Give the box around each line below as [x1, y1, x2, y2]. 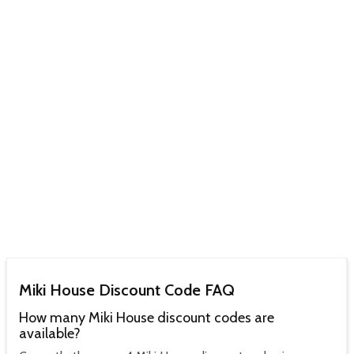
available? [19, 325, 81, 343]
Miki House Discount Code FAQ [19, 281, 235, 300]
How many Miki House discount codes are [19, 309, 274, 327]
